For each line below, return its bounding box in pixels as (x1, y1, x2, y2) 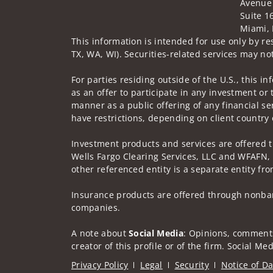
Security (174, 259, 210, 271)
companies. (71, 201, 121, 213)
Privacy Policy (71, 259, 129, 271)
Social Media (129, 227, 184, 239)
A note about (71, 227, 129, 239)
